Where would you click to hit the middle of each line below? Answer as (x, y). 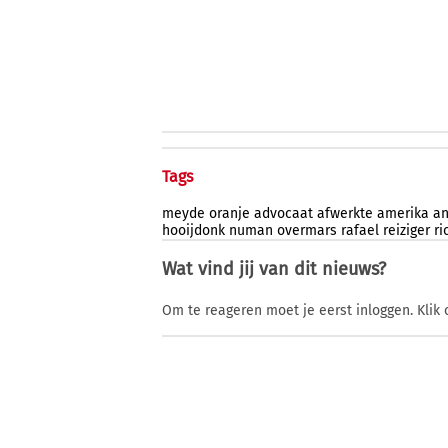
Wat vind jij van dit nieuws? (274, 269)
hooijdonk (193, 231)
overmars (307, 231)
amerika (403, 214)
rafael (360, 231)
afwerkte (345, 214)
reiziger (406, 231)
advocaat (283, 214)
